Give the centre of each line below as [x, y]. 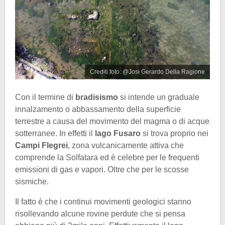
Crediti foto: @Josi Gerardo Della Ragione [147, 72]
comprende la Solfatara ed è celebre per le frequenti [107, 157]
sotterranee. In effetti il [55, 133]
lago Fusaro [119, 133]
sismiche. [32, 181]
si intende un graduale [160, 97]
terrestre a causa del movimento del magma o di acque [112, 121]
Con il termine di [45, 97]
